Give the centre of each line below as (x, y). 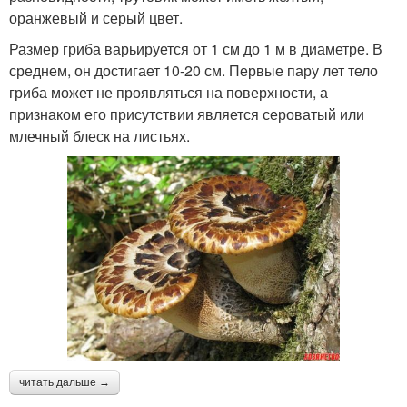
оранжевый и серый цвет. (96, 17)
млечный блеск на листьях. (99, 135)
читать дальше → (65, 382)
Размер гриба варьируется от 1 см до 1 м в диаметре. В (196, 48)
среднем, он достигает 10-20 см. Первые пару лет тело (194, 70)
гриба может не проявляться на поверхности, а (169, 92)
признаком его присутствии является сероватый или (187, 114)
